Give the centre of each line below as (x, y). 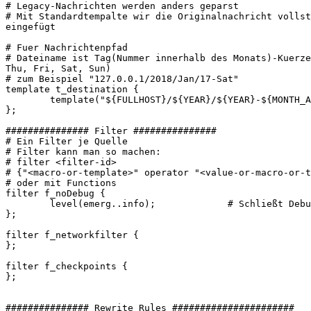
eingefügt (31, 27)
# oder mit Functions (61, 183)
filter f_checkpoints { (67, 267)
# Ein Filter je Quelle (67, 142)
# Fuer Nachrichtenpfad (67, 48)
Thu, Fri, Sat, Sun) (58, 69)
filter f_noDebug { (56, 194)
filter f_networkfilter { (72, 235)
